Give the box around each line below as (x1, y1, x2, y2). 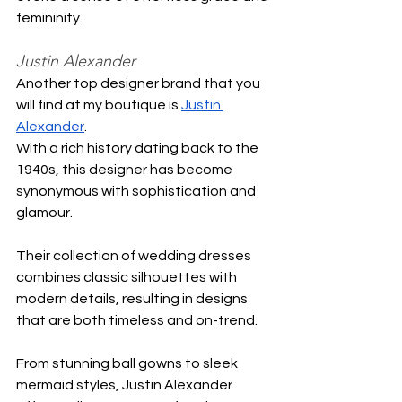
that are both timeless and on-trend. (16, 312, 258, 328)
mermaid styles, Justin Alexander (16, 377, 235, 392)
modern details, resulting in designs (16, 291, 250, 306)
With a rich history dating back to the (16, 140, 261, 155)
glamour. (16, 205, 73, 220)
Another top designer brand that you (16, 75, 263, 91)
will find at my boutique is (16, 97, 181, 112)
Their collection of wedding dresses (16, 248, 254, 263)
